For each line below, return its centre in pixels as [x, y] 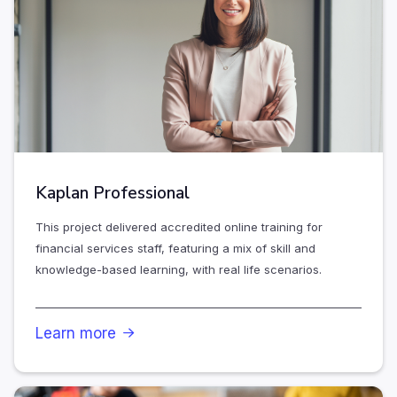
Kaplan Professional [113, 194]
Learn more [76, 334]
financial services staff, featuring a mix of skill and [175, 249]
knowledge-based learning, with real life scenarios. [179, 270]
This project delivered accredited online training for [179, 227]
